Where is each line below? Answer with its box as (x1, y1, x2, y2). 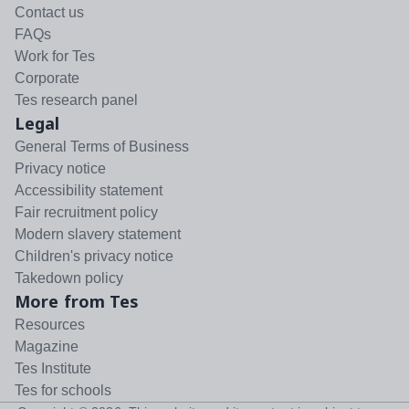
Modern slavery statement (15, 225, 181, 242)
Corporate (15, 69, 79, 86)
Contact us (15, 4, 84, 20)
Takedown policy (15, 269, 123, 286)
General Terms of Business (15, 138, 189, 154)
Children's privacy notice (15, 247, 173, 264)
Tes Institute (15, 360, 91, 376)
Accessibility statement (15, 182, 163, 198)
